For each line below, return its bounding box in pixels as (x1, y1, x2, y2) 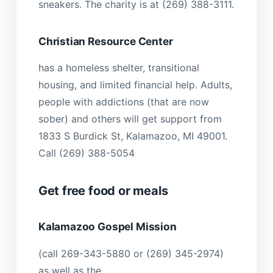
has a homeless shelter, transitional (38, 62, 199, 74)
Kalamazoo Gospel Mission (38, 220, 177, 233)
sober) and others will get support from (38, 113, 222, 125)
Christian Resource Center (38, 34, 173, 48)
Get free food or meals (38, 183, 168, 199)
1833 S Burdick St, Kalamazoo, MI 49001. (38, 130, 227, 142)
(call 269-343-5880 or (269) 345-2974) (38, 247, 224, 260)
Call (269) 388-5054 (38, 147, 135, 159)
